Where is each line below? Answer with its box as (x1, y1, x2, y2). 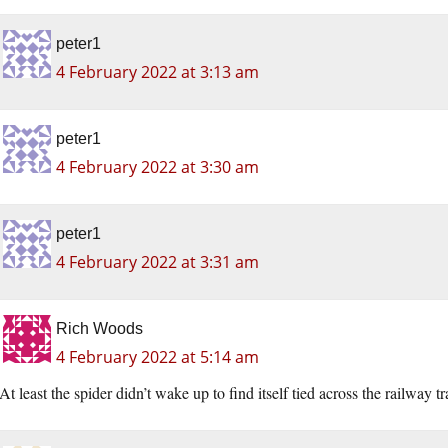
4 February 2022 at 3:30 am (56, 156, 259, 179)
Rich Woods (56, 320, 143, 338)
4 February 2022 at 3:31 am (56, 251, 259, 274)
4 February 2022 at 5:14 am (56, 346, 259, 369)
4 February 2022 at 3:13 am (56, 61, 259, 84)
